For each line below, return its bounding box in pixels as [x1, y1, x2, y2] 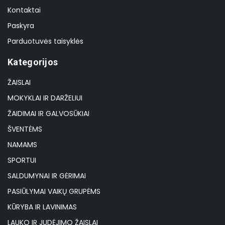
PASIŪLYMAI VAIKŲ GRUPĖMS [8, 186, 100, 196]
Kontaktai [8, 5, 41, 15]
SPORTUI [8, 155, 36, 165]
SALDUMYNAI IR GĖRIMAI [8, 170, 86, 181]
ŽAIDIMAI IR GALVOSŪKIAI [8, 108, 89, 119]
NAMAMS [8, 139, 37, 150]
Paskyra [8, 20, 34, 31]
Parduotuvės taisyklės [8, 36, 83, 46]
